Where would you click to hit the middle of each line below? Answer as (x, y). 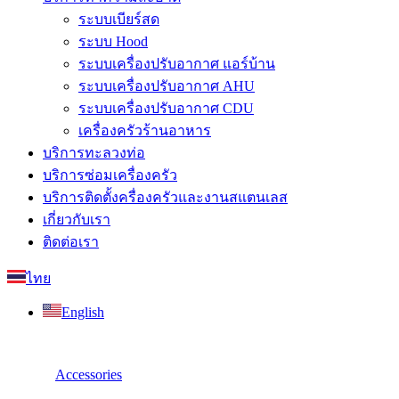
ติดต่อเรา (71, 241)
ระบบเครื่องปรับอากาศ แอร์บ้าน (177, 63)
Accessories (89, 374)
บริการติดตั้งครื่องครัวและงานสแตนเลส (165, 197)
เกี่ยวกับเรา (77, 219)
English (83, 312)
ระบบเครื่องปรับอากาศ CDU (166, 108)
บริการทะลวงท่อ (94, 152)
